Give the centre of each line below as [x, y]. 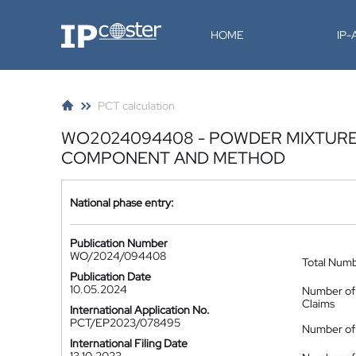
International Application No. [140, 310]
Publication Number [119, 243]
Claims [318, 304]
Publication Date [110, 277]
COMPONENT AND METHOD [173, 158]
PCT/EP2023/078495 [125, 323]
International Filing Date [129, 343]
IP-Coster [84, 28]
